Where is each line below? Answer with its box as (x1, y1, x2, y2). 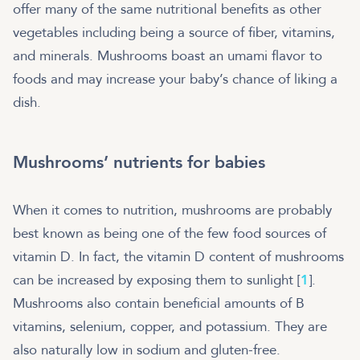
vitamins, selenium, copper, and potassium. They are (13, 317, 327, 337)
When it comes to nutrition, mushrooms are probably (13, 201, 332, 220)
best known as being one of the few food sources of (13, 224, 326, 243)
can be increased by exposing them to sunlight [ (13, 271, 301, 290)
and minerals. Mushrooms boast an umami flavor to (13, 47, 322, 66)
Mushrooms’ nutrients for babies (13, 151, 265, 175)
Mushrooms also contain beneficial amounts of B (13, 294, 305, 313)
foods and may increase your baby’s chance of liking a (13, 70, 337, 89)
